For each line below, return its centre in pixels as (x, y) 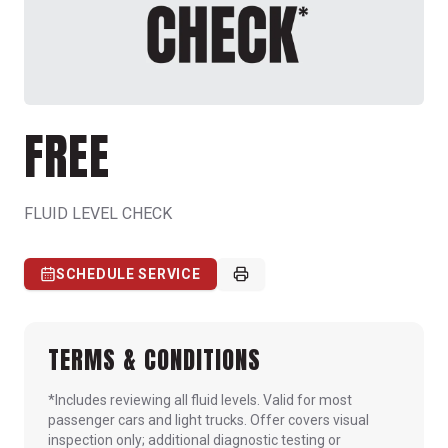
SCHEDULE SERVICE (128, 273)
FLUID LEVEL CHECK (98, 213)
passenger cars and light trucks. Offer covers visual (208, 419)
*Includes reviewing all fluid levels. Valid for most (200, 399)
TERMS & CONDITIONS (154, 359)
